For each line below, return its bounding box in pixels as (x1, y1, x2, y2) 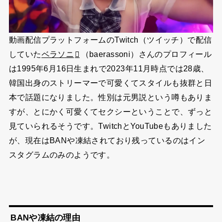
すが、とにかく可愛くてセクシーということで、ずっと (8, 107, 213, 116)
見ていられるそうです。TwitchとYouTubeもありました (8, 121, 212, 131)
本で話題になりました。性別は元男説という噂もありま (8, 93, 213, 102)
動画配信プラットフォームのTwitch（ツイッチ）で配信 (8, 35, 212, 45)
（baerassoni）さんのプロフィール (81, 50, 212, 59)
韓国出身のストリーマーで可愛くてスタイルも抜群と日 (8, 78, 213, 88)
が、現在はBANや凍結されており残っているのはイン (8, 136, 206, 145)
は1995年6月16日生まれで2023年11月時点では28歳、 (8, 64, 209, 73)
